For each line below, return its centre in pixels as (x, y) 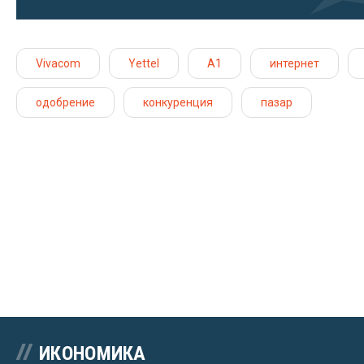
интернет (295, 63)
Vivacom (58, 63)
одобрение (65, 102)
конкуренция (178, 102)
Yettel (144, 63)
